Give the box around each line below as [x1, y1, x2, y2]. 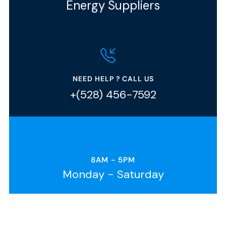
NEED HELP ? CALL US [72, 74, 154, 83]
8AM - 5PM [91, 154, 135, 165]
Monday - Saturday [62, 166, 164, 182]
